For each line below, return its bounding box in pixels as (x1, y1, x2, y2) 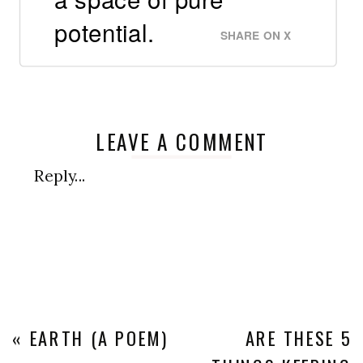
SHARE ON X (220, 28, 292, 44)
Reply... (34, 165, 85, 186)
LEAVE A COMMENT (96, 126, 269, 157)
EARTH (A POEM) (29, 324, 168, 352)
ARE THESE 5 (245, 324, 352, 352)
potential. (54, 15, 155, 49)
